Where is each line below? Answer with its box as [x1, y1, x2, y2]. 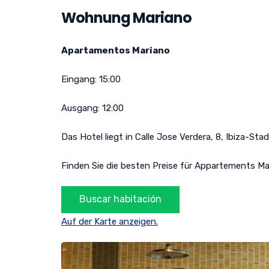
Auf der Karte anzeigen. [61, 216, 158, 227]
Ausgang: [61, 102, 102, 113]
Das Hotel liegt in [61, 131, 135, 142]
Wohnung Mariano [61, 8, 192, 28]
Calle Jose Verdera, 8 [135, 131, 221, 142]
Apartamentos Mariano [61, 44, 170, 56]
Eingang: [61, 73, 99, 85]
